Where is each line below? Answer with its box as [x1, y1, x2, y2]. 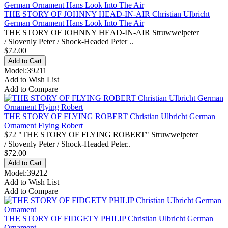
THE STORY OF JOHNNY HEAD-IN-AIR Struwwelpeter [4, 27, 199, 37]
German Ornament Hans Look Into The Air [4, 18, 144, 27]
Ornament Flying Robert [4, 121, 83, 130]
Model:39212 [4, 168, 47, 177]
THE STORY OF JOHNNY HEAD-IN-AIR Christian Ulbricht [4, 9, 210, 18]
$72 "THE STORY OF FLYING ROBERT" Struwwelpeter [4, 130, 198, 139]
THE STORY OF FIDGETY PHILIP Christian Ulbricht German [4, 214, 213, 223]
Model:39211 [4, 66, 47, 75]
